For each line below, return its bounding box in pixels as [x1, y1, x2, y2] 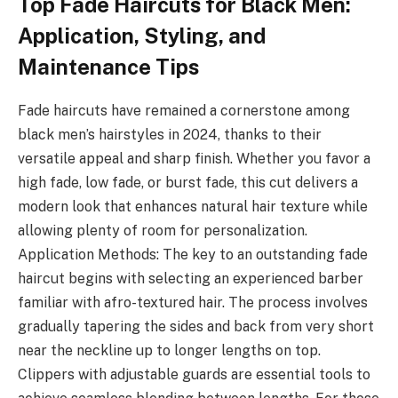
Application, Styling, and [18, 23, 266, 49]
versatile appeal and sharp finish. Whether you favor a [18, 150, 370, 168]
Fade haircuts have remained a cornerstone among [18, 102, 350, 120]
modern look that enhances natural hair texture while [18, 198, 368, 216]
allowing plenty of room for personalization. [18, 222, 307, 240]
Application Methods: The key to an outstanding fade [18, 246, 368, 264]
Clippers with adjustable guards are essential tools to [18, 366, 370, 384]
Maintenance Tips [18, 54, 199, 80]
